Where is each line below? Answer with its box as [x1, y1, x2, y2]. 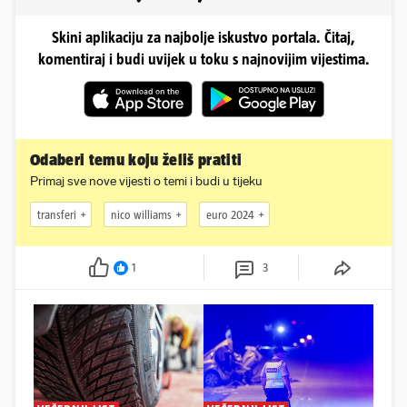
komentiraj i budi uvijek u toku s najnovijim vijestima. [37, 51, 370, 68]
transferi [37, 207, 76, 222]
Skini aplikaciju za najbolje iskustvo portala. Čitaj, [52, 29, 355, 46]
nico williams [111, 207, 172, 222]
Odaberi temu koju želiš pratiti [30, 151, 243, 170]
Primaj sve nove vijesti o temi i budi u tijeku [30, 174, 263, 190]
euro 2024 [206, 207, 254, 222]
